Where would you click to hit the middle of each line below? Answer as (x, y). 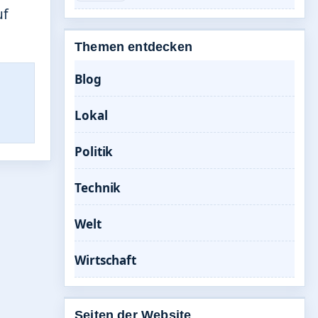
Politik (94, 152)
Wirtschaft (105, 260)
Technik (98, 188)
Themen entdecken (133, 47)
